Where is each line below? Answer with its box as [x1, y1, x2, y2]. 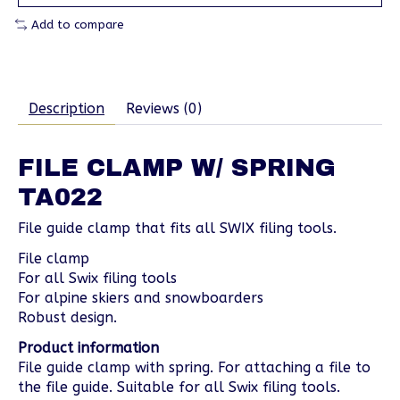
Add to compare [30, 18, 124, 32]
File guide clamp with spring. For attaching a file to [18, 358, 371, 376]
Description [29, 99, 104, 117]
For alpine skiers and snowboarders [18, 288, 263, 306]
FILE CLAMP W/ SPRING [18, 154, 336, 181]
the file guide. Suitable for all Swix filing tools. [18, 378, 340, 396]
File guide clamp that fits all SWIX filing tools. [18, 219, 337, 237]
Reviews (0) [126, 99, 202, 117]
